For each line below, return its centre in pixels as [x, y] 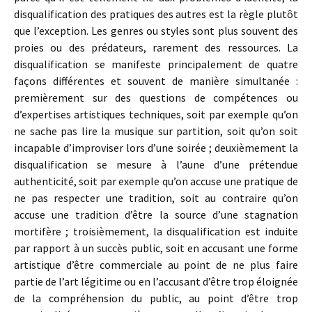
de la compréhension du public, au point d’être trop [156, 298]
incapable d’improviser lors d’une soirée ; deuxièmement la [156, 148]
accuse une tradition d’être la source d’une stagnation [156, 214]
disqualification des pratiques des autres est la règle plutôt [156, 14]
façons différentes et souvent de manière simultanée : [156, 81]
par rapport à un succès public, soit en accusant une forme [156, 248]
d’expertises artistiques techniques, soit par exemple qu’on [156, 114]
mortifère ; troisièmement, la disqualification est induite [156, 231]
